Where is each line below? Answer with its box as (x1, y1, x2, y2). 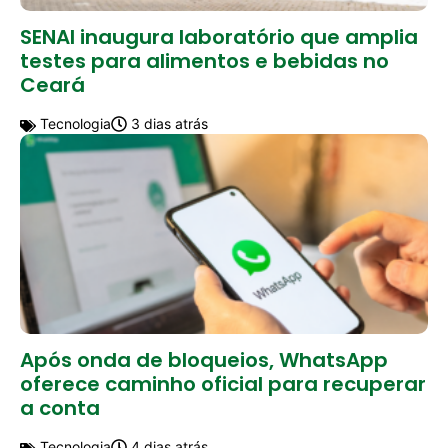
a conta (20, 394, 100, 423)
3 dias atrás (127, 115, 208, 133)
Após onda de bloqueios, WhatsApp (20, 346, 388, 375)
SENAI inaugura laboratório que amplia (20, 23, 418, 52)
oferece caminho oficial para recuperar (20, 370, 426, 399)
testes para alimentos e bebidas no (20, 47, 389, 76)
